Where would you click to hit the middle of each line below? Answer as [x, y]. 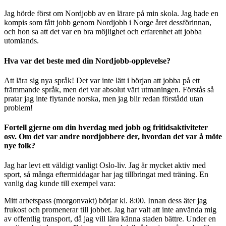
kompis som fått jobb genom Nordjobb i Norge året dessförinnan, [108, 23]
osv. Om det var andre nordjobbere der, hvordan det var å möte [113, 137]
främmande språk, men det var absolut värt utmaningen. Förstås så [109, 89]
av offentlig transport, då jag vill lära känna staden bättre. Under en [110, 219]
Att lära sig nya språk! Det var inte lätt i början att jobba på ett [102, 80]
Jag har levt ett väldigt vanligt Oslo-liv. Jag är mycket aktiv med [105, 165]
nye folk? [20, 146]
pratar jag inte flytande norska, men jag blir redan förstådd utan [104, 98]
